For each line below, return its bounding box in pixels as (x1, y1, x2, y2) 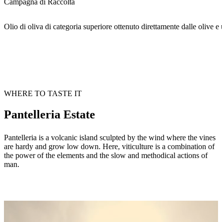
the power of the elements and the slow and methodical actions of (4, 151, 208, 160)
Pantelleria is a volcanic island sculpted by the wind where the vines (4, 133, 216, 142)
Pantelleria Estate (4, 108, 95, 121)
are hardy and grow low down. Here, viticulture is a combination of (4, 142, 215, 151)
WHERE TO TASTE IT (4, 89, 82, 98)
